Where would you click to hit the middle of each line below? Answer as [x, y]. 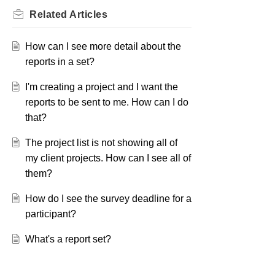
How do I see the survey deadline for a [108, 199]
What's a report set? [68, 239]
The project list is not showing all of [101, 143]
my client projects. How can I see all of [108, 158]
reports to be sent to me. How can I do [107, 102]
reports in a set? [60, 62]
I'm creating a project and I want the [101, 87]
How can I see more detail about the [103, 46]
